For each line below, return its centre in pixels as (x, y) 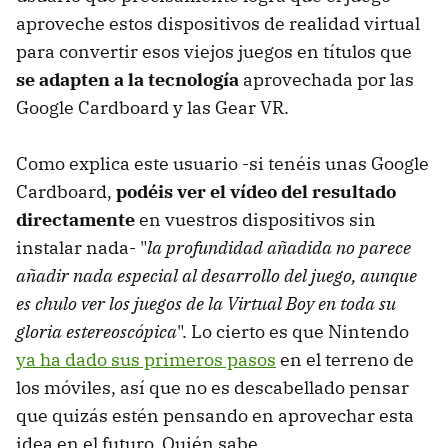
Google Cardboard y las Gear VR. (152, 107)
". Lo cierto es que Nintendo (293, 331)
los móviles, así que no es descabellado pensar (212, 387)
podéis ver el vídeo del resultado (256, 191)
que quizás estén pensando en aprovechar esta (215, 415)
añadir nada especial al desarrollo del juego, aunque (216, 275)
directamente (75, 219)
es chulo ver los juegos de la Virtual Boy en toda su (206, 303)
